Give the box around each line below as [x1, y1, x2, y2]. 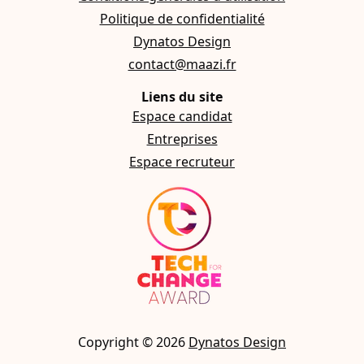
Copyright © [78, 333, 156, 351]
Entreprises [146, 130, 218, 148]
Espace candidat [132, 107, 232, 125]
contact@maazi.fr [128, 55, 236, 73]
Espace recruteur [129, 153, 235, 171]
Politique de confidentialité [99, 10, 265, 28]
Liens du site [141, 88, 223, 106]
